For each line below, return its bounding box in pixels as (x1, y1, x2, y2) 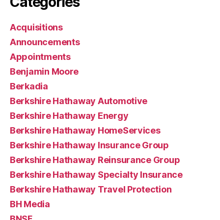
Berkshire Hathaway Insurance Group (10, 139, 169, 150)
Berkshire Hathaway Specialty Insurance (10, 169, 183, 180)
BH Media (10, 198, 50, 209)
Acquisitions (10, 22, 63, 32)
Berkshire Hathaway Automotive (10, 95, 148, 106)
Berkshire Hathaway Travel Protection (10, 184, 172, 194)
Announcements (10, 36, 80, 47)
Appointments (10, 51, 71, 62)
